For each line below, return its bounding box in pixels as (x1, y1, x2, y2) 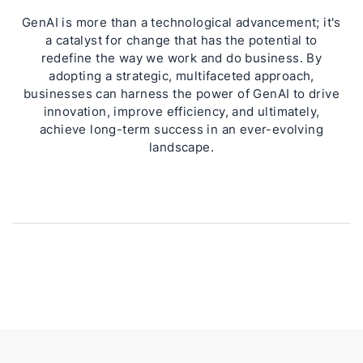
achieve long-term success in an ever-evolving (40, 122, 323, 137)
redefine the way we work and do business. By (41, 50, 322, 66)
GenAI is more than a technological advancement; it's (22, 15, 341, 30)
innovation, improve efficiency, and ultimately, (43, 104, 320, 119)
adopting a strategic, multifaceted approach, (49, 68, 314, 83)
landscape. (148, 139, 214, 155)
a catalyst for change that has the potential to (45, 32, 318, 48)
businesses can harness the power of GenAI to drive (23, 86, 340, 101)
